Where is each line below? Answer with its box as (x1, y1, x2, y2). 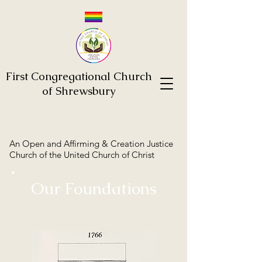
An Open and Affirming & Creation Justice (9, 138, 173, 149)
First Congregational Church (6, 69, 152, 84)
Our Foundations (30, 178, 157, 199)
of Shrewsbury (42, 84, 116, 98)
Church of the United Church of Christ (9, 149, 154, 160)
